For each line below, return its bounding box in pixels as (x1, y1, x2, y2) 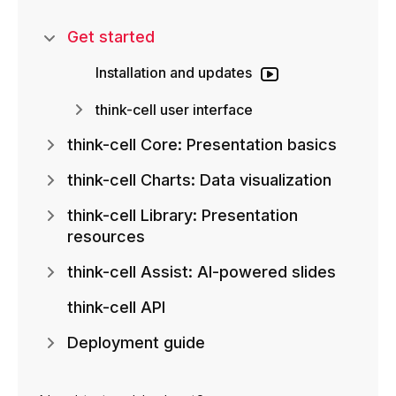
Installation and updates (95, 64, 252, 81)
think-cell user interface (95, 100, 253, 118)
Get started (67, 27, 155, 46)
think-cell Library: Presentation (67, 205, 298, 225)
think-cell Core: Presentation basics (67, 134, 337, 154)
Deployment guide (67, 332, 205, 352)
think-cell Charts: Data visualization (67, 170, 331, 189)
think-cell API (67, 297, 165, 316)
